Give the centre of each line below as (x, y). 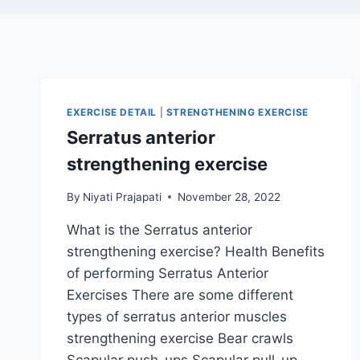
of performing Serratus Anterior (168, 273)
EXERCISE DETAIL (112, 112)
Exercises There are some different (180, 295)
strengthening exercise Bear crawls (180, 338)
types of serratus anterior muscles (177, 316)
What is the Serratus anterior (160, 229)
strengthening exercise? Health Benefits (196, 251)
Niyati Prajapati (123, 196)
